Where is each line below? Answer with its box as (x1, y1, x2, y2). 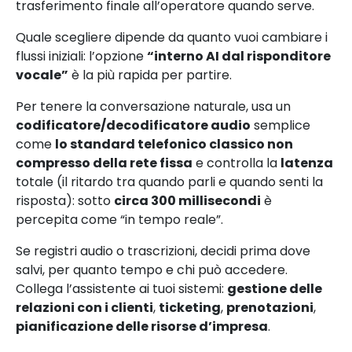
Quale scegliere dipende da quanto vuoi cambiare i (16, 27, 328, 46)
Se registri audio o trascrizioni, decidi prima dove (16, 241, 310, 260)
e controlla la (192, 153, 280, 172)
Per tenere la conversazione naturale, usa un (16, 97, 291, 115)
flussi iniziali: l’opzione (16, 46, 147, 65)
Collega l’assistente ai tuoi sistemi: (16, 279, 227, 298)
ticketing (159, 298, 221, 317)
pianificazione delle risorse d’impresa (16, 317, 268, 335)
